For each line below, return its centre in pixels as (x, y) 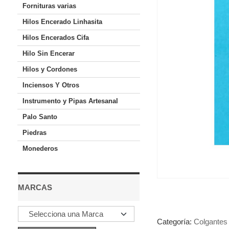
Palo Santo (40, 117)
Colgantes (210, 222)
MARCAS (35, 187)
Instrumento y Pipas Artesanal (70, 101)
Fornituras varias (49, 6)
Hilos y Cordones (50, 69)
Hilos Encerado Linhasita (62, 22)
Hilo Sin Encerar (48, 53)
